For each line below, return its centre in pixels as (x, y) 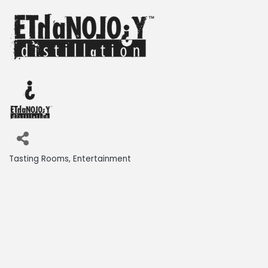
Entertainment (102, 159)
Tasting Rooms (39, 159)
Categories (29, 166)
